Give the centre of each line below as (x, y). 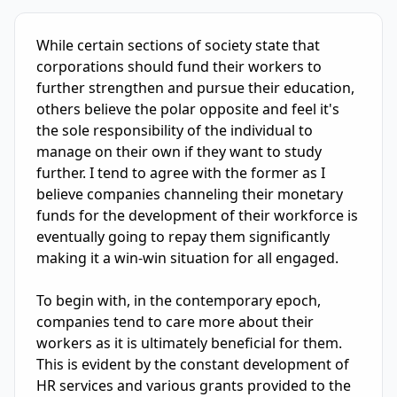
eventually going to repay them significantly (183, 237)
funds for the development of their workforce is (197, 215)
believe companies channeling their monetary (190, 194)
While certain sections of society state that (178, 45)
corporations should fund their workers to (179, 66)
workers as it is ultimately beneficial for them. (189, 343)
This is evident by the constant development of (193, 364)
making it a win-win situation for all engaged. (187, 258)
